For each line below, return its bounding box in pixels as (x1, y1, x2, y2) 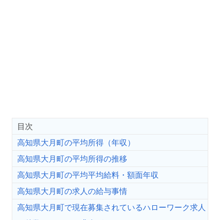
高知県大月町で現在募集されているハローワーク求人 (17, 202, 206, 213)
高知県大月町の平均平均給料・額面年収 (17, 170, 159, 180)
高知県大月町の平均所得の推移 (17, 154, 127, 164)
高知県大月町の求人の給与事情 (17, 186, 127, 196)
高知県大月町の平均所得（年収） (17, 137, 135, 148)
